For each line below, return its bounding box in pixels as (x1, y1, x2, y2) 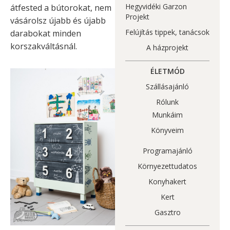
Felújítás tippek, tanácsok (125, 27, 209, 37)
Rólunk (156, 97, 179, 107)
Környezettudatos (138, 161, 197, 171)
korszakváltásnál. (10, 41, 77, 52)
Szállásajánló (146, 82, 189, 92)
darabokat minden (10, 28, 81, 40)
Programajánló (142, 146, 193, 156)
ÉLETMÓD (150, 66, 185, 76)
